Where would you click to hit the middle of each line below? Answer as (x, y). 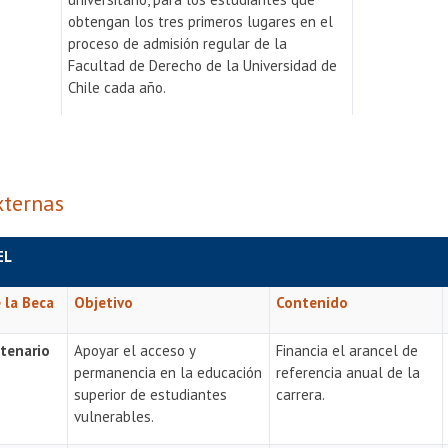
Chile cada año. (117, 87)
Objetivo (104, 302)
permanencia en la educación (168, 372)
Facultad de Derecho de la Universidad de (203, 65)
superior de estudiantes (151, 394)
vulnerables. (114, 416)
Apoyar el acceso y (135, 350)
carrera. (301, 394)
